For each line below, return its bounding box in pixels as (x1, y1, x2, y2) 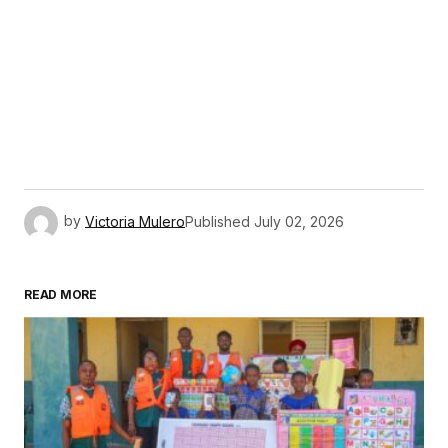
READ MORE (24, 287, 97, 303)
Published (185, 212, 250, 230)
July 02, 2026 (254, 212, 344, 230)
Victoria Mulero (85, 212, 185, 230)
